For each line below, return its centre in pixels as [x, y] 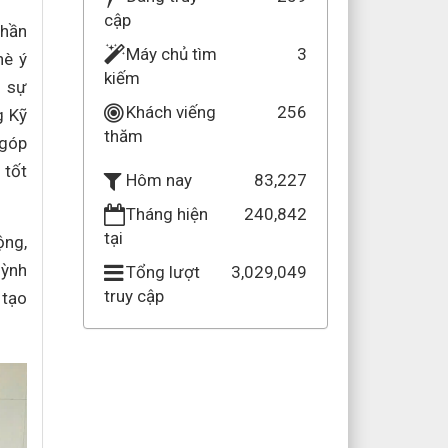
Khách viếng [170, 112]
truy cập [133, 296]
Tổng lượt [162, 272]
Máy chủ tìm [171, 54]
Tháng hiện [166, 214]
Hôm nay [158, 180]
